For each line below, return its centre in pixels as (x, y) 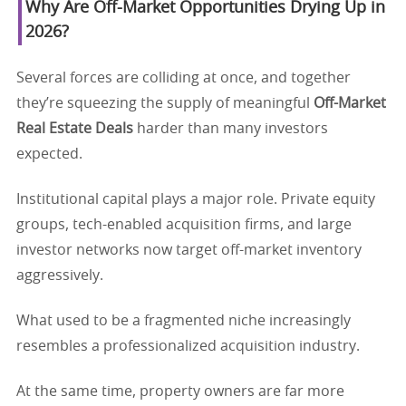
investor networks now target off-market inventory (189, 250)
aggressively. (60, 275)
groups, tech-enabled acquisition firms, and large (184, 224)
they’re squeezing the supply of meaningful (165, 103)
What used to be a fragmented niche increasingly (184, 320)
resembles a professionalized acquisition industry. (188, 346)
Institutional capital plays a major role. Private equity (196, 199)
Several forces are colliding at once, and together (184, 77)
